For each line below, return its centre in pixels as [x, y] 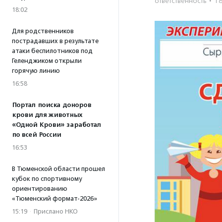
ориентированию [40, 189]
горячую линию [36, 71]
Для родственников [43, 31]
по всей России [36, 135]
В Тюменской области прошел [58, 169]
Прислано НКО [56, 211]
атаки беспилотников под [52, 51]
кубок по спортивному [47, 179]
